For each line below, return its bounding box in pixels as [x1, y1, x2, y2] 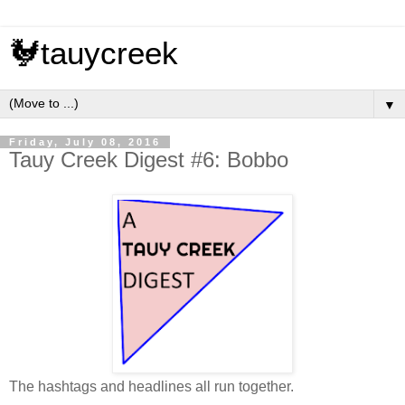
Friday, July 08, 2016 [9, 137, 161, 147]
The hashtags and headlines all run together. [9, 378, 294, 394]
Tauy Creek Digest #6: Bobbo [9, 147, 288, 172]
